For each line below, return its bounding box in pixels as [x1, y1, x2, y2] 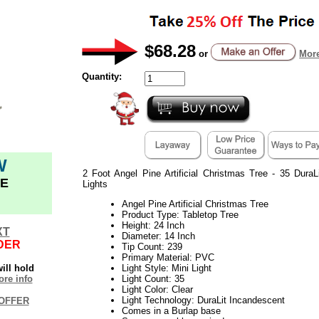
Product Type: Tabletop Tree [121, 209, 239, 220]
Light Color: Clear [121, 283, 193, 295]
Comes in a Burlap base [121, 305, 221, 316]
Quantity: [81, 70, 122, 82]
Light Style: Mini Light [121, 262, 211, 273]
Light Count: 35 [121, 273, 184, 284]
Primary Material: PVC [121, 251, 214, 263]
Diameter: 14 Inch [121, 230, 195, 241]
